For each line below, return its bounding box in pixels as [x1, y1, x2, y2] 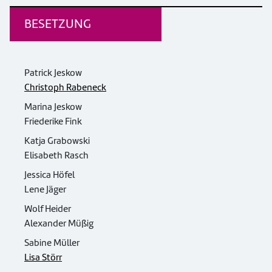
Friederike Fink [24, 115, 82, 127]
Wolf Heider [24, 203, 71, 215]
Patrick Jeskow [24, 67, 82, 79]
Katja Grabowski [24, 135, 90, 147]
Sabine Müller [24, 237, 80, 249]
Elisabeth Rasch [64, 149, 89, 161]
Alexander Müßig [24, 217, 93, 229]
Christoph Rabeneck [24, 81, 106, 93]
